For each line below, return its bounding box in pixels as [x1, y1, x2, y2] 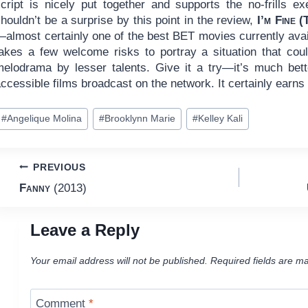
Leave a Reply [30, 221, 140, 240]
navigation [18, 190, 115, 212]
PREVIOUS [33, 162, 86, 173]
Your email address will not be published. [30, 255, 208, 266]
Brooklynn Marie [104, 113, 175, 124]
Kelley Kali [197, 113, 243, 124]
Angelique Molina [6, 113, 82, 124]
